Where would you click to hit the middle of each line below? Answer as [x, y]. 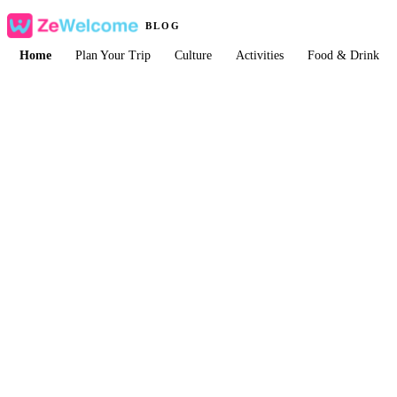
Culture [193, 56]
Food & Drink [344, 56]
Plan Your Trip [113, 56]
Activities [260, 56]
